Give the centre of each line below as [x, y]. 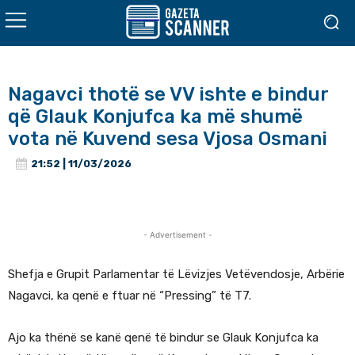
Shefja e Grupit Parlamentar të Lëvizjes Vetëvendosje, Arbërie [176, 275]
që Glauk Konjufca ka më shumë [155, 116]
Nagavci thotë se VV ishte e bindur [168, 94]
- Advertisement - [177, 235]
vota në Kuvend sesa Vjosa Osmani [168, 139]
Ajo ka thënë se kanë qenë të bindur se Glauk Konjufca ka [163, 338]
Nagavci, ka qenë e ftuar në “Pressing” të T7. [130, 296]
